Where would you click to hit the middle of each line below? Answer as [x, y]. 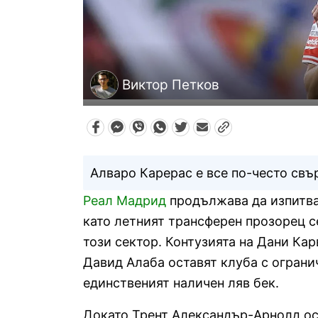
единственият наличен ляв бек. [181, 283]
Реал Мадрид [125, 201]
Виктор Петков [171, 84]
